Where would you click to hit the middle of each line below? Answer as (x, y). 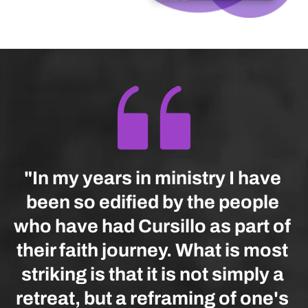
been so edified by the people (152, 202)
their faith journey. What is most (152, 251)
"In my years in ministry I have (152, 178)
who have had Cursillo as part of (152, 227)
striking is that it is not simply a (152, 275)
